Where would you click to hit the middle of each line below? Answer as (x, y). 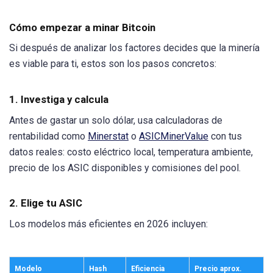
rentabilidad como (48, 136)
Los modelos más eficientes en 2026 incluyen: (108, 224)
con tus (225, 136)
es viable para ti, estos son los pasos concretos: (113, 64)
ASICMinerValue (174, 136)
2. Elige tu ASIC (46, 203)
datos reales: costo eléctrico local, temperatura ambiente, (131, 152)
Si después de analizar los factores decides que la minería (134, 48)
